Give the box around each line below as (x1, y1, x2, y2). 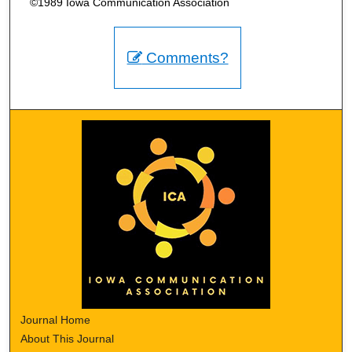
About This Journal (20, 332, 115, 346)
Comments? (141, 49, 229, 67)
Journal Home (20, 313, 91, 327)
